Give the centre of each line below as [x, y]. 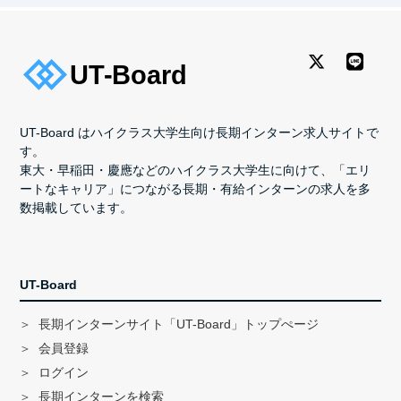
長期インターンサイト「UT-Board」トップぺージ [178, 324]
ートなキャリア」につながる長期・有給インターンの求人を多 [196, 188]
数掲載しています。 [77, 207]
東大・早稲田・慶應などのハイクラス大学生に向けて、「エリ [196, 170]
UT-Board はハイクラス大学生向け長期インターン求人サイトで [200, 132]
